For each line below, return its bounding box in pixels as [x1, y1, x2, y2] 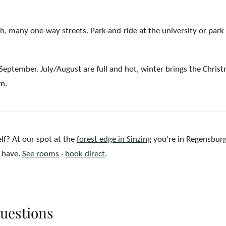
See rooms [22, 150, 59, 158]
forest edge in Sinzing [77, 135, 151, 144]
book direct [65, 150, 105, 158]
